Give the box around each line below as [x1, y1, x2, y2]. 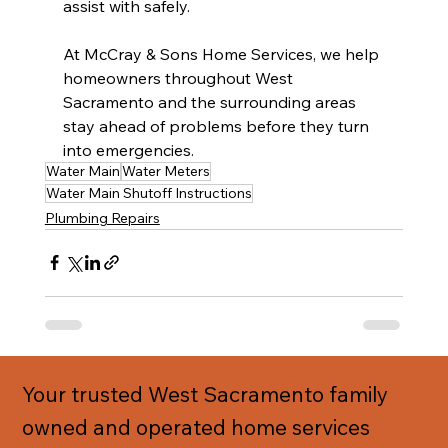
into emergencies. [62, 139, 194, 160]
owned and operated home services [22, 414, 371, 441]
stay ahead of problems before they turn [62, 115, 373, 136]
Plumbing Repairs [44, 208, 160, 227]
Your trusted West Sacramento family [22, 381, 389, 408]
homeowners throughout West [62, 67, 297, 88]
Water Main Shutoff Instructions [45, 183, 252, 202]
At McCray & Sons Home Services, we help [62, 43, 383, 64]
